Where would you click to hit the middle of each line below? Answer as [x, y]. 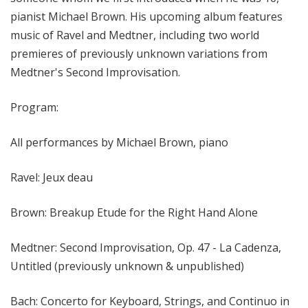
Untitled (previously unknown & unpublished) [127, 266]
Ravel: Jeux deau [52, 178]
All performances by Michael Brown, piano [119, 143]
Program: [34, 108]
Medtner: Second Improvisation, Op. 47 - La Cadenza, [146, 248]
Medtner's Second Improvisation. [95, 73]
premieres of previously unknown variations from [139, 54]
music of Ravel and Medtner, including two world [135, 35]
